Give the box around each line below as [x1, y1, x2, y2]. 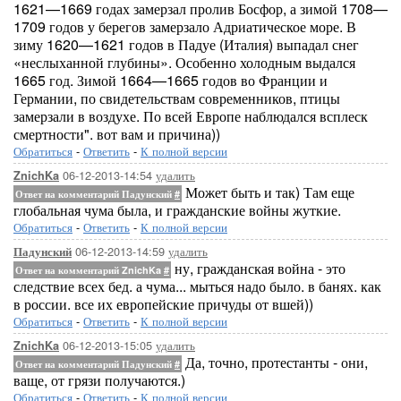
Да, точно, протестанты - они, [182, 352, 368, 372]
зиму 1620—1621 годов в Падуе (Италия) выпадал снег [13, 34, 359, 55]
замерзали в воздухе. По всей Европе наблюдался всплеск [13, 106, 368, 126]
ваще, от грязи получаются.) [13, 370, 185, 390]
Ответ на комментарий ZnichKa [15, 263, 164, 277]
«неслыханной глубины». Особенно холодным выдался [13, 52, 355, 73]
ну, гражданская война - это [171, 258, 346, 278]
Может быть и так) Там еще [182, 182, 354, 202]
